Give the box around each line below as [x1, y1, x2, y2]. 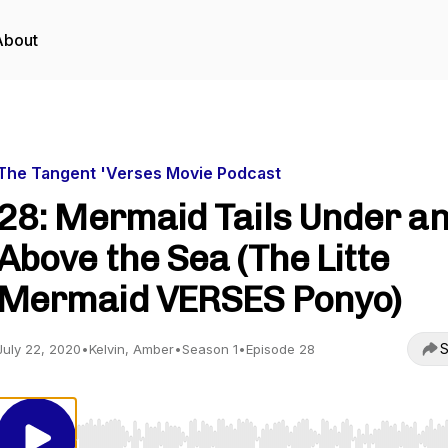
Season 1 [182, 341, 238, 357]
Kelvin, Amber [89, 341, 174, 357]
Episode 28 [246, 341, 315, 357]
